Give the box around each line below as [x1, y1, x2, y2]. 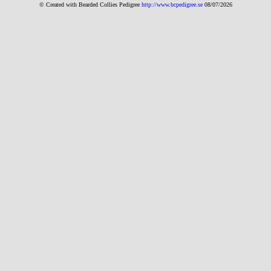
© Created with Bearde [39, 1, 95, 8]
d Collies [94, 1, 119, 8]
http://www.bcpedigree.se [141, 1, 203, 8]
